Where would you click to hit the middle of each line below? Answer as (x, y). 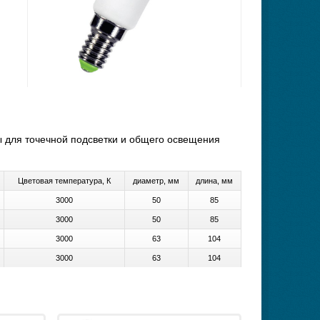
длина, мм (215, 181)
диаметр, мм (156, 181)
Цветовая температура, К (64, 181)
